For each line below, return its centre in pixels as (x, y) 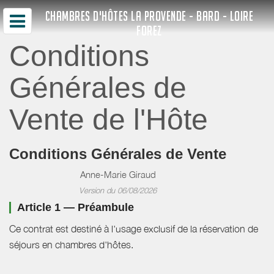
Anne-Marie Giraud (118, 174)
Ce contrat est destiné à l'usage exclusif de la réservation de (134, 228)
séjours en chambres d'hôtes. (71, 244)
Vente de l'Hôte (109, 119)
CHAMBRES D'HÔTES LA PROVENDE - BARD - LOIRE (149, 16)
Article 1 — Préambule (76, 207)
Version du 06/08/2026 (118, 190)
